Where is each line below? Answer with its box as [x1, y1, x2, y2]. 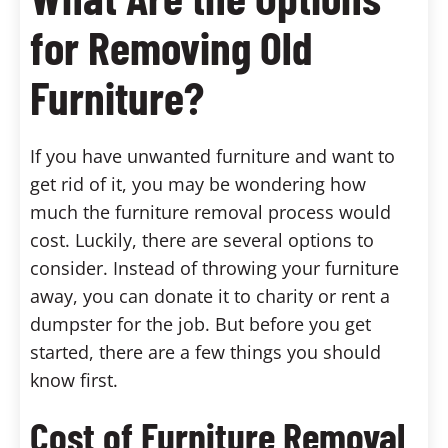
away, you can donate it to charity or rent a [30, 283, 390, 308]
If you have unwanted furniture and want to [30, 143, 395, 168]
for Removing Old [30, 18, 312, 74]
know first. [30, 367, 118, 392]
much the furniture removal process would [30, 199, 391, 224]
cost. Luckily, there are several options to [30, 227, 374, 252]
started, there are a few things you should [30, 339, 381, 364]
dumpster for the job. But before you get [30, 311, 371, 336]
